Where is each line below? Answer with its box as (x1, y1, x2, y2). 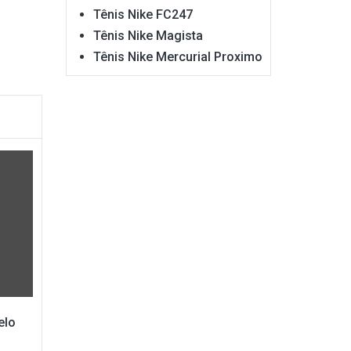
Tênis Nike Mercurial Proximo (92, 49, 262, 64)
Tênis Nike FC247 (92, 6, 193, 22)
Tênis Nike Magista (92, 27, 203, 43)
